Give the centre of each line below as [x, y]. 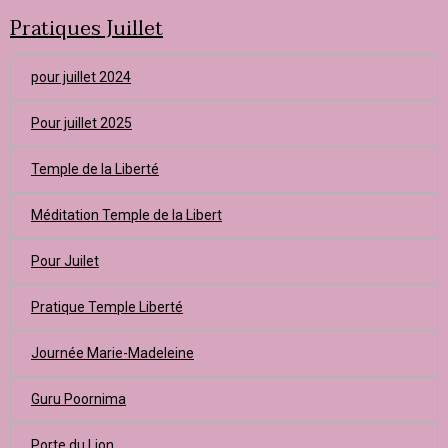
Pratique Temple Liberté [107, 307]
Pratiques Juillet [86, 29]
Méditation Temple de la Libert [126, 215]
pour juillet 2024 [81, 77]
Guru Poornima [78, 399]
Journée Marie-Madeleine [112, 353]
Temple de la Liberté [95, 169]
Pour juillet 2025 [81, 123]
